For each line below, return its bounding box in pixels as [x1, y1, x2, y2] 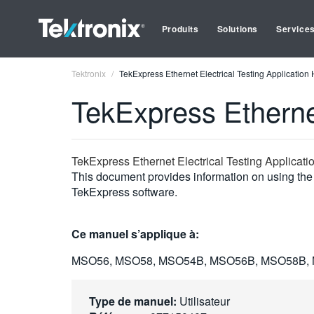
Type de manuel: [89, 293, 177, 309]
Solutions [217, 22, 259, 35]
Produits [161, 22, 199, 35]
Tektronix [71, 67, 106, 79]
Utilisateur [177, 293, 230, 309]
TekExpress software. [71, 184, 177, 200]
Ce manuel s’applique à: [71, 226, 199, 242]
